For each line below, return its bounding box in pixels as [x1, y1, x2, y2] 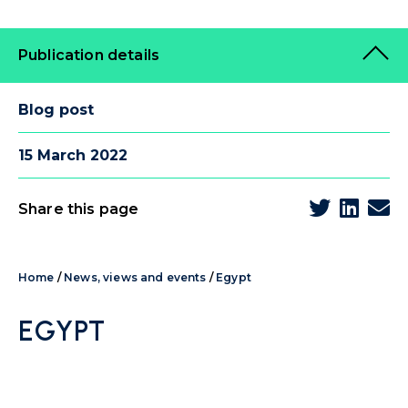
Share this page [18, 200, 139, 218]
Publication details [18, 46, 160, 64]
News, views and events [64, 270, 207, 284]
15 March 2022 [18, 147, 127, 164]
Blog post [18, 101, 94, 118]
